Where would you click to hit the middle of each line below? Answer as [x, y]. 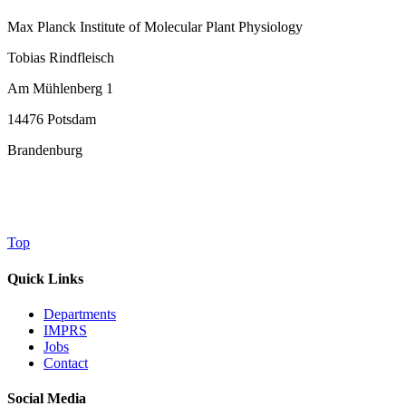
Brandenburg [45, 150]
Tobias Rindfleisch [61, 58]
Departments [80, 314]
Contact [66, 362]
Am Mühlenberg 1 [60, 89]
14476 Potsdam [52, 120]
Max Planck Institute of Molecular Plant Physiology [155, 27]
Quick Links [45, 278]
